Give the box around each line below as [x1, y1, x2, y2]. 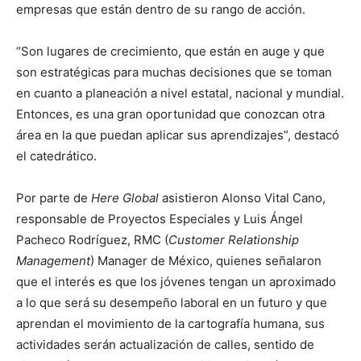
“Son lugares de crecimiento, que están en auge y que [16, 44, 325, 59]
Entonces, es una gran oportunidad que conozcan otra [16, 106, 325, 122]
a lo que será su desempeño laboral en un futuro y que [16, 295, 327, 310]
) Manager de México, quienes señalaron [90, 253, 322, 268]
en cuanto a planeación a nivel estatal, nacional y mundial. [16, 85, 344, 101]
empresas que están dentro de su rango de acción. [16, 2, 305, 17]
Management [16, 253, 90, 268]
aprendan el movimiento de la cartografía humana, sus [16, 316, 325, 331]
